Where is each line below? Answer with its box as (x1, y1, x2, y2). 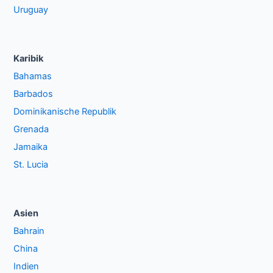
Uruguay (13, 4, 49, 16)
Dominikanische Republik (13, 106, 117, 118)
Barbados (13, 88, 54, 100)
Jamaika (13, 141, 48, 153)
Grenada (13, 124, 49, 135)
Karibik (13, 53, 44, 65)
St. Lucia (13, 159, 49, 171)
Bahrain (13, 225, 45, 237)
